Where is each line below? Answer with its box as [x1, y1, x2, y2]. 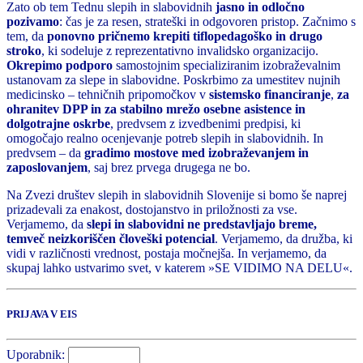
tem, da [6, 28, 47, 43]
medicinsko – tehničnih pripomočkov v [6, 87, 209, 101]
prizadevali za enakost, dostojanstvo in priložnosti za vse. [6, 202, 297, 216]
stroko [6, 43, 41, 58]
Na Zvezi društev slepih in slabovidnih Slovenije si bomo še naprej [6, 187, 347, 202]
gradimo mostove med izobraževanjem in [84, 145, 309, 160]
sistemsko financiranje [209, 87, 331, 101]
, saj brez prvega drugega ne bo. [88, 160, 250, 174]
